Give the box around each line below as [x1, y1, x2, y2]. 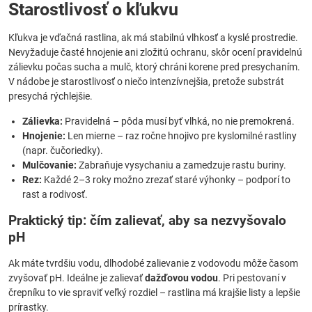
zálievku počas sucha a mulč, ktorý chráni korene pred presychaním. [8, 61, 300, 72]
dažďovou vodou [145, 272, 218, 283]
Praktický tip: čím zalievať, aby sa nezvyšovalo [8, 212, 286, 228]
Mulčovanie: [22, 159, 77, 171]
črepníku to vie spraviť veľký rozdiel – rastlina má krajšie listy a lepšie [8, 287, 300, 298]
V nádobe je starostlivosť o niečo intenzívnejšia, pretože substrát [8, 76, 284, 87]
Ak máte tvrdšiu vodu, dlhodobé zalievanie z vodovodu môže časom [8, 258, 298, 269]
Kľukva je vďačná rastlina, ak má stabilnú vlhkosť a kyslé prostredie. [8, 32, 298, 43]
